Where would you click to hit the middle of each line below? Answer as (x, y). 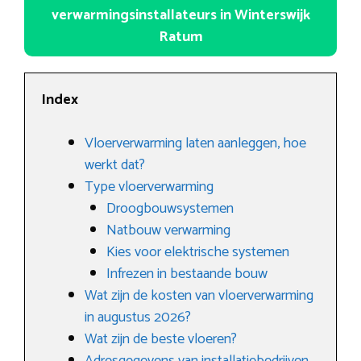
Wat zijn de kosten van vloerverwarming (199, 296)
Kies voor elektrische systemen (198, 253)
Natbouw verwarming (168, 231)
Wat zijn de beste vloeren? (161, 340)
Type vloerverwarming (149, 187)
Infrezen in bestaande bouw (187, 274)
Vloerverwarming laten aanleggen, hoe (195, 144)
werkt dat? (115, 166)
